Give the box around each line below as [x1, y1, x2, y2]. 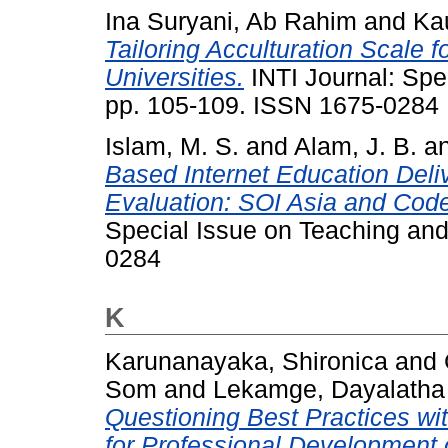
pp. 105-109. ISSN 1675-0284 [105, 91, 439, 119]
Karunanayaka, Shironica [105, 347, 388, 375]
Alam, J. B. [294, 132, 417, 160]
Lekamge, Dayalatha [213, 375, 445, 403]
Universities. [105, 63, 244, 91]
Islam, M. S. [105, 132, 239, 160]
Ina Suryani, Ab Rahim [105, 7, 357, 35]
